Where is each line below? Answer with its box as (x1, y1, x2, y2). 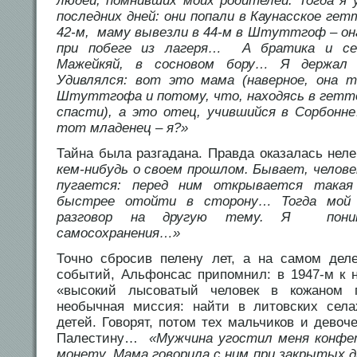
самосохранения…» (57, 226, 180, 241)
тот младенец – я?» (57, 120, 188, 136)
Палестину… (57, 331, 149, 347)
